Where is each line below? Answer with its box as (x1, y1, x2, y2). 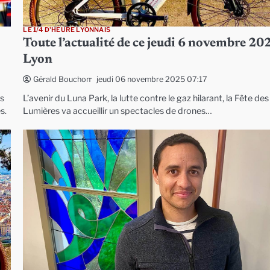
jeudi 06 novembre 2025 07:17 (96, 74, 208, 84)
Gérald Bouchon (33, 75, 91, 84)
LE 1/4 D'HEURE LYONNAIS (23, 26, 110, 34)
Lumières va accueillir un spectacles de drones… (23, 105, 213, 117)
